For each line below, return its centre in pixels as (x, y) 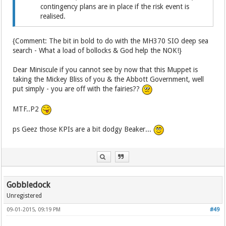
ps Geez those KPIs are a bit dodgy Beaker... (83, 129)
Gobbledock (29, 185)
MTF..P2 (27, 109)
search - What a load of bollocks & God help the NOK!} (97, 51)
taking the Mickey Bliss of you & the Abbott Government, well (108, 79)
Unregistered (24, 196)
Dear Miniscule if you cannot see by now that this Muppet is (105, 70)
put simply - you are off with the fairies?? (77, 89)
